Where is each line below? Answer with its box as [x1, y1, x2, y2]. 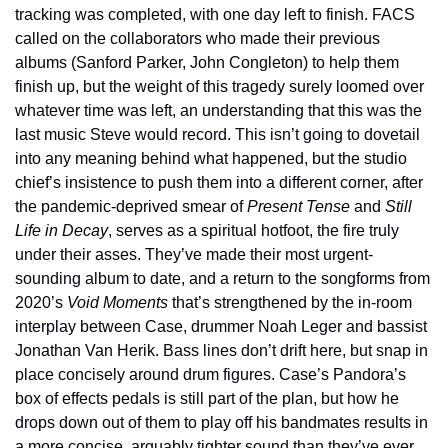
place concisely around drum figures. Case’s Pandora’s [15, 366, 406, 383]
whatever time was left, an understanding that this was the [15, 102, 422, 119]
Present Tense [247, 198, 350, 215]
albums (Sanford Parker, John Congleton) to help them [15, 54, 399, 71]
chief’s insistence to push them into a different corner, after [15, 174, 423, 191]
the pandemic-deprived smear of [15, 198, 247, 215]
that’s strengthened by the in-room [168, 294, 412, 311]
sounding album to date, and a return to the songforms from [15, 270, 430, 287]
